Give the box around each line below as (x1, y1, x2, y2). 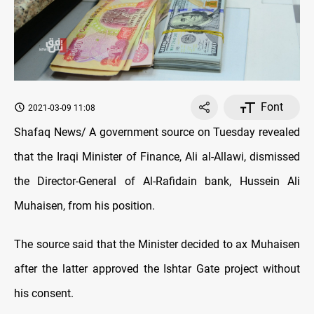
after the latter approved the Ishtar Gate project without (14, 262, 300, 276)
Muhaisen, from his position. (14, 199, 155, 213)
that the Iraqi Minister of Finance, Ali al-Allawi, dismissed (14, 150, 300, 164)
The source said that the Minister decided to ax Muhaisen (14, 238, 300, 252)
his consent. (14, 287, 74, 301)
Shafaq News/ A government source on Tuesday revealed (14, 125, 300, 139)
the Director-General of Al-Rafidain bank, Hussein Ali (14, 175, 300, 189)
